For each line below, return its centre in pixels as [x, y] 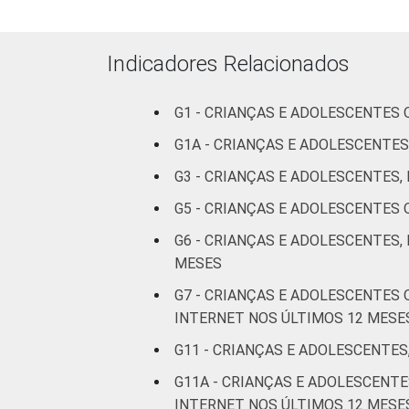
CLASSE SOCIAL [330, 395]
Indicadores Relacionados [228, 64]
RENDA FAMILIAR [330, 82]
